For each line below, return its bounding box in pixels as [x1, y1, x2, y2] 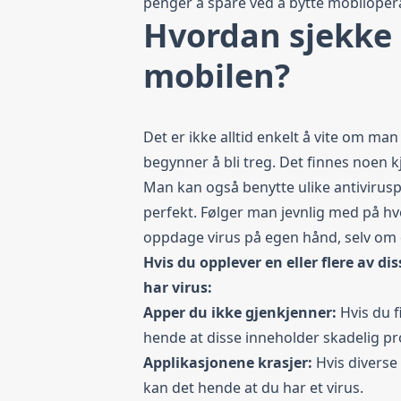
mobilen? [143, 54, 290, 98]
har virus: [143, 277, 212, 297]
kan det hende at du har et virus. [143, 378, 363, 397]
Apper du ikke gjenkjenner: [143, 303, 340, 322]
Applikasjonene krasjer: [143, 353, 316, 372]
